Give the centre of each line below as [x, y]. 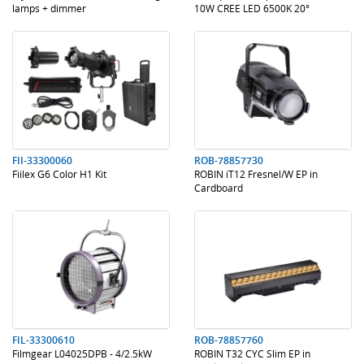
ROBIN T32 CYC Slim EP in [252, 353]
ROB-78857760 [229, 340]
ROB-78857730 [229, 160]
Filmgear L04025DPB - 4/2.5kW [82, 353]
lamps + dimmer [49, 8]
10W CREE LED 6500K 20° [252, 8]
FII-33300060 [42, 160]
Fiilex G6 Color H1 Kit [59, 174]
